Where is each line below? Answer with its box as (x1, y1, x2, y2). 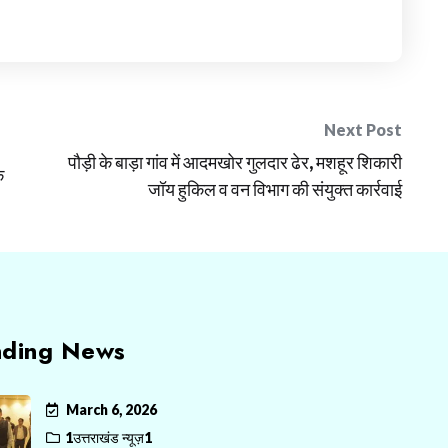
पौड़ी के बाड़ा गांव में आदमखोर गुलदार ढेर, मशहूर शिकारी (68, 150, 402, 173)
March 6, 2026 (66, 401, 157, 419)
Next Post (324, 119, 402, 139)
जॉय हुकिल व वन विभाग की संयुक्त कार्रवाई (148, 177, 402, 200)
